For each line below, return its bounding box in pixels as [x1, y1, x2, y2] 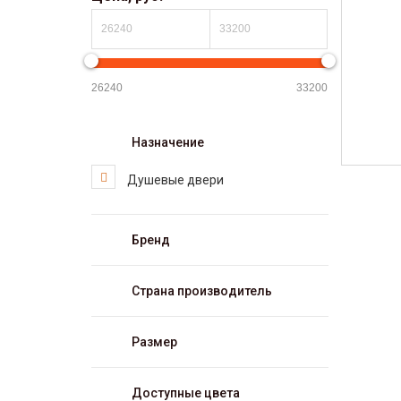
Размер [132, 335, 177, 350]
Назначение [132, 135, 204, 150]
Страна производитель [132, 284, 272, 299]
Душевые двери [127, 173, 224, 188]
